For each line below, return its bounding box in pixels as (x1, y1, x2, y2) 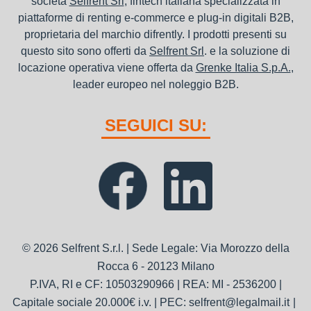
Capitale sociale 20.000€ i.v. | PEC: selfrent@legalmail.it (12, 296, 289, 308)
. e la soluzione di (204, 45, 290, 57)
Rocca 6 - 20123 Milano (96, 260, 215, 272)
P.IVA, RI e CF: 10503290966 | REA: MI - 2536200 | (29, 278, 282, 290)
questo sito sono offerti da (21, 45, 149, 57)
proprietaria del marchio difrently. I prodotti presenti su (24, 28, 287, 40)
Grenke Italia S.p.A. (195, 62, 291, 74)
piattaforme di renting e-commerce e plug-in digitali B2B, (17, 12, 294, 24)
